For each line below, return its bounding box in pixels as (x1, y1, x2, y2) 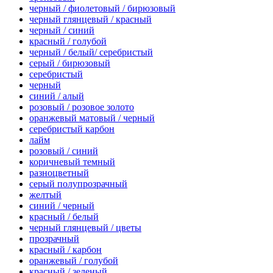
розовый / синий (29, 145, 98, 156)
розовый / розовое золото (29, 101, 134, 112)
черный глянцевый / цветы (29, 222, 141, 233)
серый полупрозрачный (29, 178, 127, 189)
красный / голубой (29, 35, 107, 46)
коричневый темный (29, 156, 115, 167)
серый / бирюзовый (29, 57, 110, 68)
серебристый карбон (29, 123, 115, 134)
